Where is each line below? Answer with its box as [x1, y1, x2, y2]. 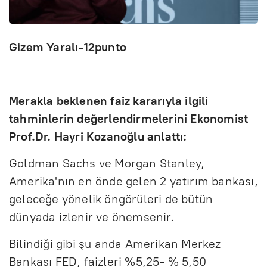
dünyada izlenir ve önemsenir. [9, 209, 174, 224]
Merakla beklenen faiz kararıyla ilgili [9, 93, 209, 108]
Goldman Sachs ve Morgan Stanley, [9, 156, 205, 170]
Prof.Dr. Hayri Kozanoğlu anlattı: [9, 129, 187, 144]
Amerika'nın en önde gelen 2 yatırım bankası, [9, 173, 258, 188]
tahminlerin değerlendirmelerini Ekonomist [9, 111, 249, 126]
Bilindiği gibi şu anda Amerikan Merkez [9, 236, 221, 251]
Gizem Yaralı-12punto [9, 39, 126, 54]
